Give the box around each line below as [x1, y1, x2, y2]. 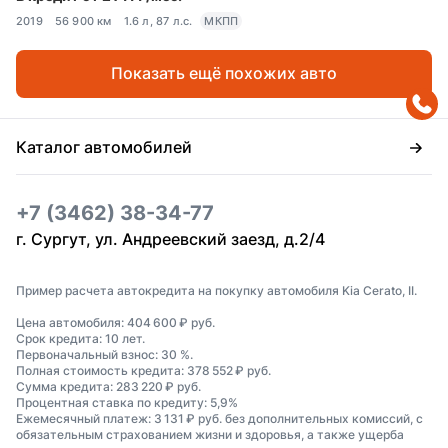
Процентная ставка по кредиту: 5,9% [16, 395, 238, 411]
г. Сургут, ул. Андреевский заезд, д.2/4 [16, 229, 325, 250]
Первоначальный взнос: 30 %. [16, 347, 193, 363]
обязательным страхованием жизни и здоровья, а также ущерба [16, 427, 404, 443]
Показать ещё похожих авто [111, 63, 337, 84]
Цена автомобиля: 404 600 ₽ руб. [16, 315, 215, 331]
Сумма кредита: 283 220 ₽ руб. [16, 379, 201, 395]
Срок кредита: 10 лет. [16, 331, 145, 347]
